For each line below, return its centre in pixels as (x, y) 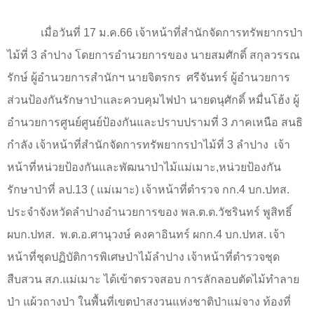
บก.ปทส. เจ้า (254, 234)
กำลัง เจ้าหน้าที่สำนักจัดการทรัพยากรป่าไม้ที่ (117, 144)
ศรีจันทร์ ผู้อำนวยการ (238, 77)
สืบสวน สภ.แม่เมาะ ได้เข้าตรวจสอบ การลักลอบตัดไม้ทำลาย (153, 279)
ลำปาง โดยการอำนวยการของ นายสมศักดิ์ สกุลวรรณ (169, 55)
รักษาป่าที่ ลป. (41, 189)
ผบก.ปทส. (32, 234)
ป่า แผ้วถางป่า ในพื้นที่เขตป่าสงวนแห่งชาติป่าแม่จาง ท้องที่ (149, 301)
